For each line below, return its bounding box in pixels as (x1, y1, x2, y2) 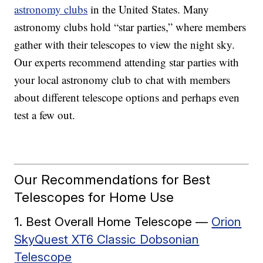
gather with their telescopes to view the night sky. (14, 37, 235, 52)
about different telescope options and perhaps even (14, 90, 240, 105)
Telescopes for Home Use (14, 188, 174, 205)
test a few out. (14, 107, 76, 123)
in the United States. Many (87, 2, 210, 17)
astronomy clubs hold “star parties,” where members (14, 19, 247, 35)
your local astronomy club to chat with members (14, 72, 231, 87)
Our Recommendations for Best (14, 171, 211, 187)
